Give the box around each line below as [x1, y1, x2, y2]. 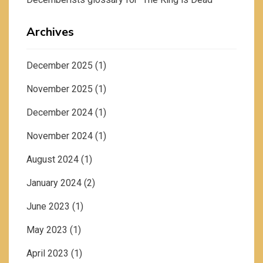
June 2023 [26, 201, 70, 213]
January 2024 [26, 177, 82, 189]
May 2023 [26, 224, 68, 236]
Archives [26, 24, 74, 41]
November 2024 [26, 130, 93, 142]
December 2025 [26, 60, 93, 72]
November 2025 [26, 83, 93, 95]
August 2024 [26, 154, 79, 166]
